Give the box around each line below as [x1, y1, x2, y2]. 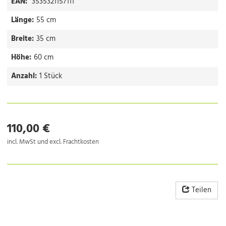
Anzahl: [11, 70, 37, 82]
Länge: [11, 14, 34, 26]
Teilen [191, 184, 211, 196]
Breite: [11, 32, 34, 45]
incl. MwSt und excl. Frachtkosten [7, 136, 99, 147]
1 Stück [39, 70, 62, 82]
